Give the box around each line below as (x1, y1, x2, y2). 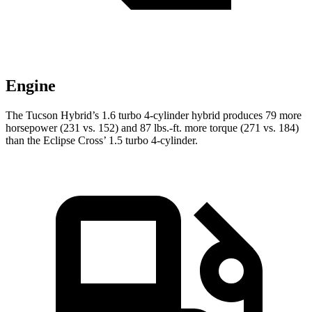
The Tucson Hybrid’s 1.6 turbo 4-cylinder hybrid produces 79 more (6, 109, 302, 122)
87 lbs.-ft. (140, 122, 182, 134)
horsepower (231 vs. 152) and (6, 122, 140, 134)
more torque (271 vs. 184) (182, 122, 299, 134)
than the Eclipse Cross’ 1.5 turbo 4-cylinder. (6, 134, 198, 147)
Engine (6, 77, 56, 95)
